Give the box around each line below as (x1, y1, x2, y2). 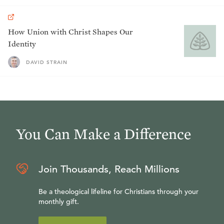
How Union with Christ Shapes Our (8, 27, 133, 36)
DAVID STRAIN (26, 58, 67, 65)
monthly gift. (38, 197, 79, 206)
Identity (8, 39, 36, 48)
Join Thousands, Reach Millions (38, 163, 179, 175)
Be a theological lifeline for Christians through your (38, 187, 198, 196)
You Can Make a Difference (16, 124, 191, 142)
